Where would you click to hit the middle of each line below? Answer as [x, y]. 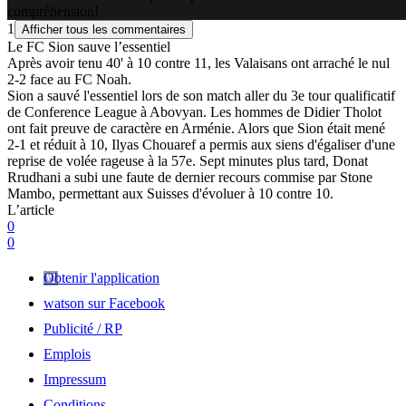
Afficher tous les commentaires [104, 30]
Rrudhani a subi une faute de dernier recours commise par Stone [190, 178]
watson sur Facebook [104, 304]
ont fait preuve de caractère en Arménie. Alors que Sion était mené [196, 129]
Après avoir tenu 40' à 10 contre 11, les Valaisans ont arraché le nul [198, 63]
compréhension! [53, 12]
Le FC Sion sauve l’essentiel [89, 47]
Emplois [67, 354]
